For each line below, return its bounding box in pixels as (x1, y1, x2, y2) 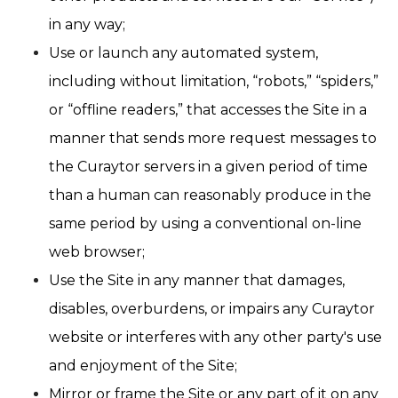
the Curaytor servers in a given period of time (49, 158, 368, 175)
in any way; (49, 16, 125, 33)
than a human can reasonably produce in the (49, 187, 371, 203)
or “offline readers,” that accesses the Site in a (49, 101, 367, 118)
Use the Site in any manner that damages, (49, 272, 345, 289)
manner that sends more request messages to (49, 130, 377, 147)
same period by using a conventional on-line (49, 215, 362, 232)
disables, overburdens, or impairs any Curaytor (49, 300, 375, 317)
